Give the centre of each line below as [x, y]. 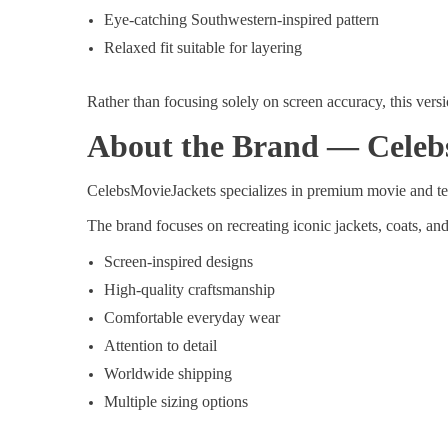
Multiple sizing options [176, 402]
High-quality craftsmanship [189, 290]
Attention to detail [160, 346]
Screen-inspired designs [178, 262]
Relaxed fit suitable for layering [203, 48]
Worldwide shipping [168, 374]
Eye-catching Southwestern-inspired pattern [241, 20]
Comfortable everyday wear [192, 318]
